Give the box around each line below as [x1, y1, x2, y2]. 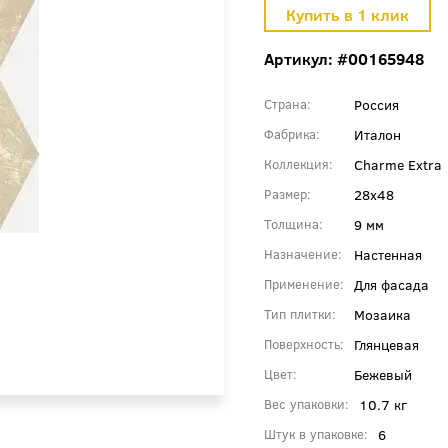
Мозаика [354, 303, 411, 324]
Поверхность [264, 334, 340, 353]
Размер [264, 184, 307, 203]
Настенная [354, 243, 422, 264]
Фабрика [264, 124, 316, 143]
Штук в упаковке [264, 424, 364, 443]
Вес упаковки [264, 394, 345, 413]
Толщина [264, 214, 319, 233]
